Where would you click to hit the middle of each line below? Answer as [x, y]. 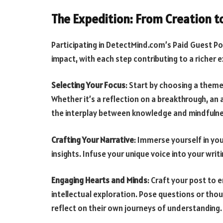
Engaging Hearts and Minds [99, 180]
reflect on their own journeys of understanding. [137, 208]
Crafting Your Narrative [93, 140]
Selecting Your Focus [88, 85]
